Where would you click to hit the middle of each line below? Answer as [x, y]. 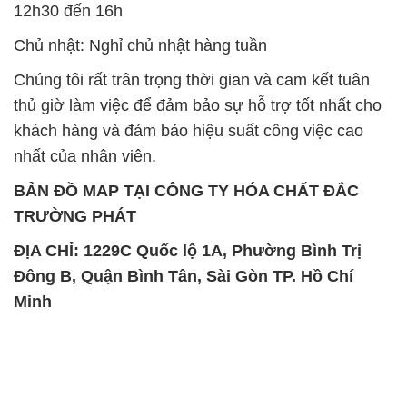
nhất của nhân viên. [85, 157]
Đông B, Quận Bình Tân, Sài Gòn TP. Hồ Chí [184, 277]
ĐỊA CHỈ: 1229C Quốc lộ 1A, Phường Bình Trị [188, 251]
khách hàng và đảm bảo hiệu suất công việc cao [189, 131]
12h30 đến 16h [68, 11]
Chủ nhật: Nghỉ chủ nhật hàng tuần [140, 46]
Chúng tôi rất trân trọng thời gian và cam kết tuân [192, 80]
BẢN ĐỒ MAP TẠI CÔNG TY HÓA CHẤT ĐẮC [186, 191]
